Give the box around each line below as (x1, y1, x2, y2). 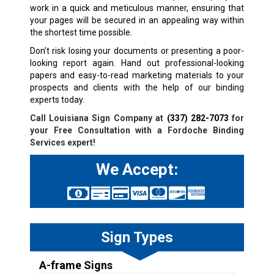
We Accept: (95, 160, 178, 179)
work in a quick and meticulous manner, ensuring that (29, 2, 245, 13)
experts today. (29, 94, 84, 105)
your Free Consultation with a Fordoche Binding (29, 125, 245, 135)
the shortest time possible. (29, 27, 132, 37)
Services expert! (29, 137, 95, 147)
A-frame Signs (39, 258, 113, 272)
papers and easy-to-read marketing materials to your (29, 70, 245, 80)
